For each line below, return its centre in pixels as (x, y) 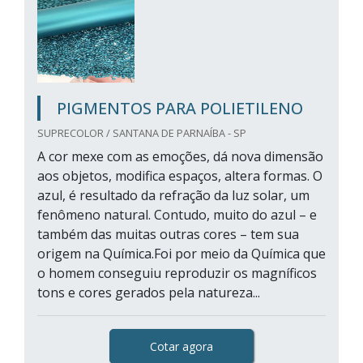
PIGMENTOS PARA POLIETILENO (180, 108)
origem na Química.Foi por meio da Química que (181, 254)
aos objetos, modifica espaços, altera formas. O (180, 176)
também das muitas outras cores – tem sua (168, 234)
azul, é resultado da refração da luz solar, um (173, 195)
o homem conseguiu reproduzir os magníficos (177, 273)
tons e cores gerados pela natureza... (149, 293)
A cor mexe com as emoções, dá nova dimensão (180, 156)
